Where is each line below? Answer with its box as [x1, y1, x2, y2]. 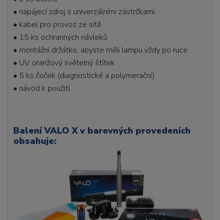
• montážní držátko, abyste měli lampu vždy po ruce [13, 44, 188, 55]
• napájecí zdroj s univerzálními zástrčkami [13, 6, 155, 17]
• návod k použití [13, 82, 72, 94]
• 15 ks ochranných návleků [13, 31, 108, 43]
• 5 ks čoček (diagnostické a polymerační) [13, 70, 155, 81]
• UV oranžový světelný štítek [13, 57, 115, 68]
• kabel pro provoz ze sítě [13, 19, 102, 30]
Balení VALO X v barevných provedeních [13, 124, 191, 137]
